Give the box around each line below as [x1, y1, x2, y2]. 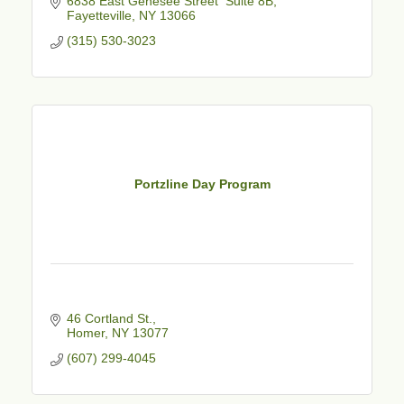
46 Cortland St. [66, 310, 152, 326]
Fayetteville [66, 7, 132, 23]
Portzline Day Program [133, 177, 271, 192]
